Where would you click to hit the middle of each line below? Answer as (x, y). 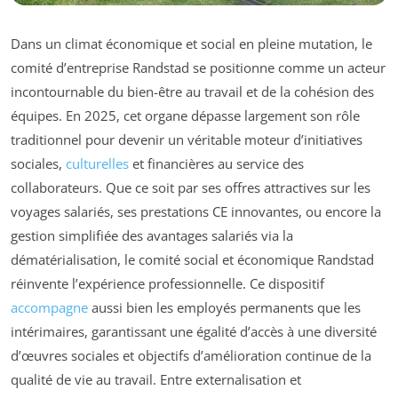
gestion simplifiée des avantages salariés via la (152, 235)
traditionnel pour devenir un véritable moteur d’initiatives (187, 139)
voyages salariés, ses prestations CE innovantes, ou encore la (196, 211)
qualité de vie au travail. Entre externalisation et (156, 379)
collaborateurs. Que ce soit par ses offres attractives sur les (191, 187)
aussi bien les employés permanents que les (224, 307)
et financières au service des (216, 163)
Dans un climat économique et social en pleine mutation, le (191, 44)
